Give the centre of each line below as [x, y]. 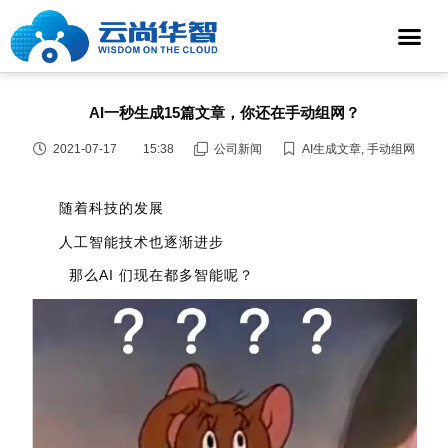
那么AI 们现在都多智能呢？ [157, 275]
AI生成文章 [331, 148]
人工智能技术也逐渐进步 [142, 241]
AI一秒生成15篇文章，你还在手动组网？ [224, 112]
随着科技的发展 [112, 208]
